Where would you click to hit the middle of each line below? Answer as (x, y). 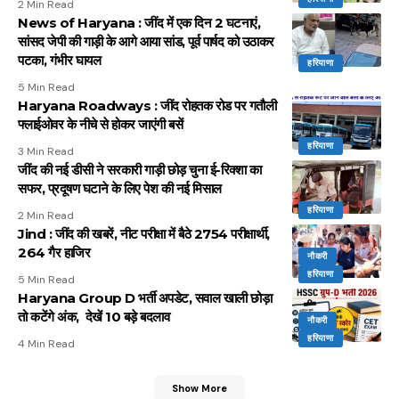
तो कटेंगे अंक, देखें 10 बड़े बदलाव (95, 317)
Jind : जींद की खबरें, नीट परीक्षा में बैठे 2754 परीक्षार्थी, (144, 234)
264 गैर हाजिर (54, 253)
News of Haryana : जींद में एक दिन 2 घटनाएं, (139, 23)
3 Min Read (46, 152)
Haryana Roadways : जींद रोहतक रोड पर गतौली (147, 106)
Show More (199, 388)
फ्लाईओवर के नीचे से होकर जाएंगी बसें (100, 125)
